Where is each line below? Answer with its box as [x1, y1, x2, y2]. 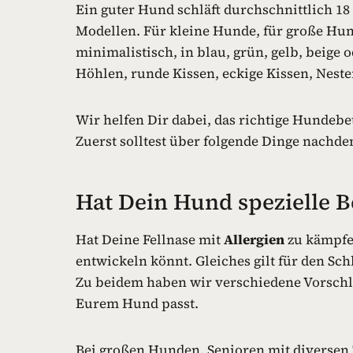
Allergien [224, 229, 284, 249]
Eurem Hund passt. [76, 293, 199, 313]
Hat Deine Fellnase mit [76, 229, 224, 249]
